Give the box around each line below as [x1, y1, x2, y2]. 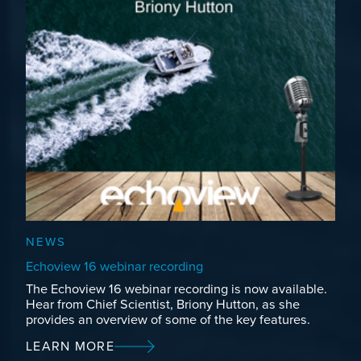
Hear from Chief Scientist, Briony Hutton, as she [26, 296, 300, 313]
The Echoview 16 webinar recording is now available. [26, 280, 327, 297]
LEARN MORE [26, 338, 114, 355]
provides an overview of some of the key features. [26, 311, 310, 328]
